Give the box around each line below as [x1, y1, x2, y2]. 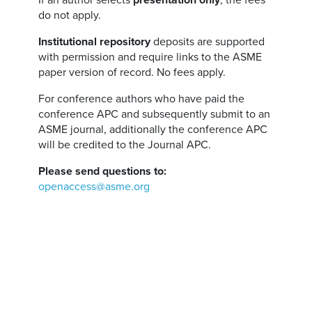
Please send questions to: [38, 164, 167, 178]
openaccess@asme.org [38, 180, 150, 194]
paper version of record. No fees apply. [38, 65, 226, 79]
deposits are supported [150, 35, 265, 49]
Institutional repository [38, 35, 151, 49]
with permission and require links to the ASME [38, 50, 263, 64]
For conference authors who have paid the [38, 92, 245, 106]
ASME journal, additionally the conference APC [38, 123, 268, 136]
